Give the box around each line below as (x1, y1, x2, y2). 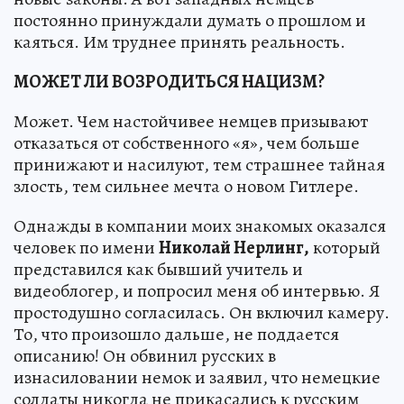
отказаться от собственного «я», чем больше (14, 131, 360, 156)
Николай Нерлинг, (159, 235, 309, 261)
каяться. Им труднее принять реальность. (14, 30, 345, 55)
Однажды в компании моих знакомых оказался (14, 214, 386, 239)
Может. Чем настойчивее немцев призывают (14, 109, 368, 134)
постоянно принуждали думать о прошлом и (14, 8, 366, 33)
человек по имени (14, 235, 159, 261)
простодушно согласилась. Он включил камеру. (14, 300, 390, 326)
